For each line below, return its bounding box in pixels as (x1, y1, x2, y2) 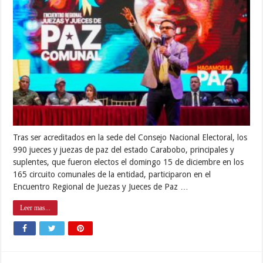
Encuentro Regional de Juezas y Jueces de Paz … (13, 182, 189, 192)
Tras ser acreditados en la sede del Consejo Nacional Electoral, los (13, 133, 248, 143)
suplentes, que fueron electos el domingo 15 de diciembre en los (13, 157, 244, 167)
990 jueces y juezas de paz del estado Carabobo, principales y (13, 145, 235, 155)
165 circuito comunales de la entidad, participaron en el (13, 170, 214, 180)
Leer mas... (20, 204, 51, 213)
